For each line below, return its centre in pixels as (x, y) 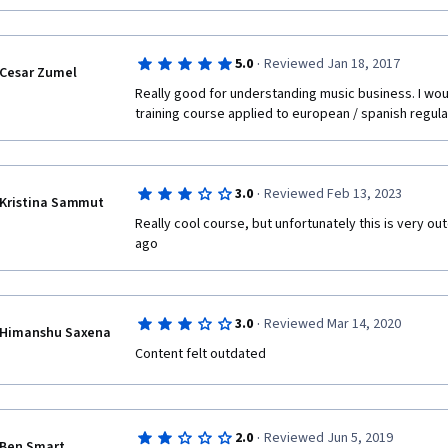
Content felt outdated (200, 354)
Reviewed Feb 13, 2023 (332, 194)
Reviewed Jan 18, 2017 (331, 64)
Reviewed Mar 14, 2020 (332, 324)
